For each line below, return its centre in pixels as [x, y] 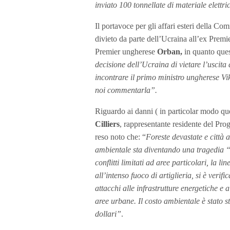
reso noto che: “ [120, 137]
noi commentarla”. [126, 90]
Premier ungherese [126, 51]
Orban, [170, 51]
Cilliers [107, 124]
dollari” [108, 214]
